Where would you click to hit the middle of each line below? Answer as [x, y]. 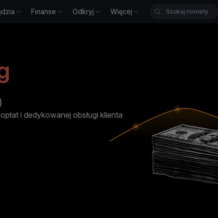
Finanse [44, 11]
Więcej [122, 11]
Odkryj [83, 11]
